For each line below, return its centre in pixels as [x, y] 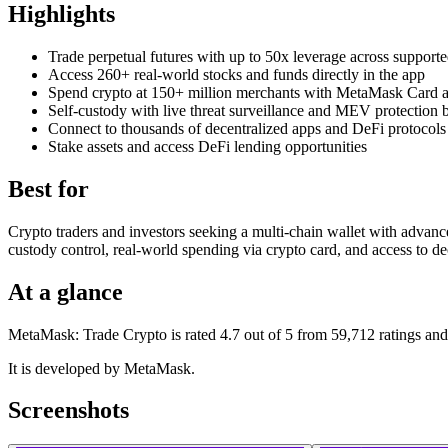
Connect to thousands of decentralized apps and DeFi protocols [247, 128]
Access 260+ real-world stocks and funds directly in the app [236, 74]
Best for [48, 188]
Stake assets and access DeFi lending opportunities [207, 146]
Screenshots [68, 410]
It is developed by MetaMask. [101, 368]
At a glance [65, 291]
